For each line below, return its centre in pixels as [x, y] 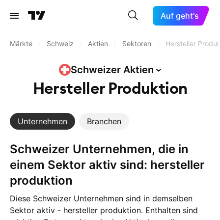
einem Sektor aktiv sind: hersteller [107, 165]
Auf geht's [180, 16]
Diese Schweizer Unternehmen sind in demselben [101, 198]
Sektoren [137, 43]
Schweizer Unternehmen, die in [14, 149]
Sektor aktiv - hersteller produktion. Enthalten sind [104, 210]
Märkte [21, 43]
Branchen [104, 121]
